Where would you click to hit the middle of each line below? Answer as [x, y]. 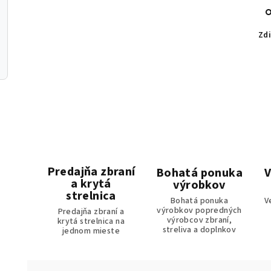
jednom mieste [91, 231]
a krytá [91, 184]
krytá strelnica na [91, 222]
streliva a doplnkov [199, 230]
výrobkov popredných [199, 211]
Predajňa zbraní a [91, 212]
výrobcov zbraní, [199, 220]
